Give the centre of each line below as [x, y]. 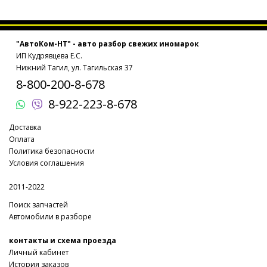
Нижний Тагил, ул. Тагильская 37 [74, 68]
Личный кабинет [39, 253]
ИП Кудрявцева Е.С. [49, 56]
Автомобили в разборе [50, 217]
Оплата [22, 139]
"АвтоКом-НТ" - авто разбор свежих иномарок [108, 44]
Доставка [25, 128]
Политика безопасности [52, 151]
